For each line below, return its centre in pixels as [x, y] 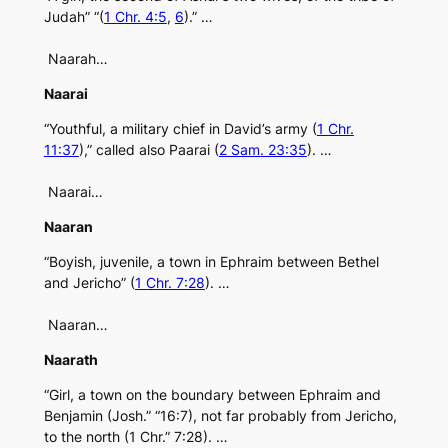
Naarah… [75, 59]
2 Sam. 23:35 [262, 150]
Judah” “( [73, 17]
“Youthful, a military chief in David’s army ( [180, 129]
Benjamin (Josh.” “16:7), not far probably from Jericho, [220, 416]
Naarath [70, 360]
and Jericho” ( [89, 283]
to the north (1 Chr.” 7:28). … [135, 437]
